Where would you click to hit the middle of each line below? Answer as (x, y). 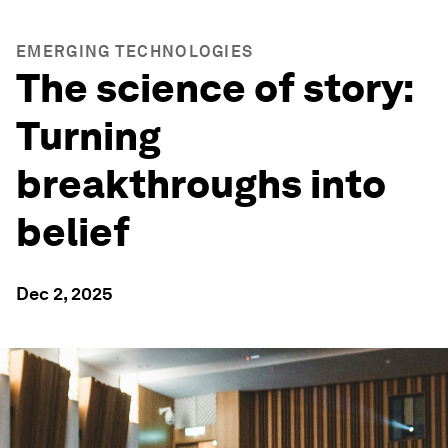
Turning (88, 136)
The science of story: (214, 88)
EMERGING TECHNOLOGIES (135, 51)
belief (73, 232)
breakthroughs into (201, 184)
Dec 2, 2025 (64, 293)
